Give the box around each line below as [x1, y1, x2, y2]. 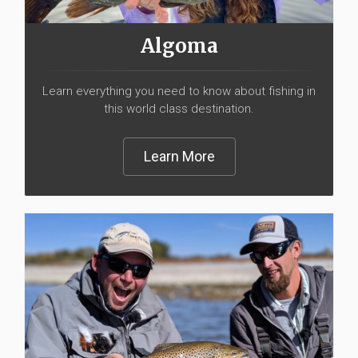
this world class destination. [104, 101, 254, 117]
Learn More [143, 148, 215, 165]
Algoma [140, 34, 218, 59]
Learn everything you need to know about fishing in [42, 84, 316, 99]
